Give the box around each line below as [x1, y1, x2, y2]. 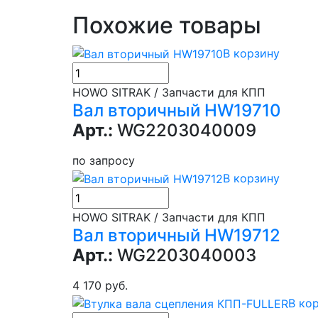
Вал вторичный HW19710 [72, 100, 281, 121]
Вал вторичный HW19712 [72, 224, 280, 246]
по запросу [72, 153, 135, 168]
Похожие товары [72, 11, 261, 39]
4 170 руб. [72, 278, 128, 292]
